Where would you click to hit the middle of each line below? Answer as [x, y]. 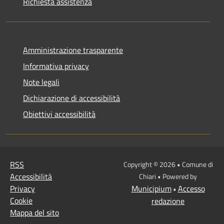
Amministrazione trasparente [73, 50]
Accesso [191, 188]
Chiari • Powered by [168, 176]
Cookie [21, 200]
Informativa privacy [56, 66]
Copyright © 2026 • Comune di [168, 164]
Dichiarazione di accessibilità [71, 98]
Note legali [41, 82]
